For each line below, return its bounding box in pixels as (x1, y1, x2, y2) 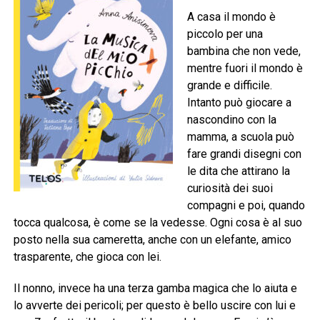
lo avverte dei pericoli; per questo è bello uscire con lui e (13, 299, 296, 313)
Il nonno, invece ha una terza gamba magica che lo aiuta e (13, 281, 297, 296)
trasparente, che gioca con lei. (13, 250, 161, 264)
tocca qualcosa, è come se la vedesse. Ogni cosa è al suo (13, 216, 302, 230)
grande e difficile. (186, 79, 272, 93)
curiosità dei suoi (186, 181, 273, 196)
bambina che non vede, (186, 44, 301, 59)
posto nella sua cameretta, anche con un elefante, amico (13, 233, 291, 247)
